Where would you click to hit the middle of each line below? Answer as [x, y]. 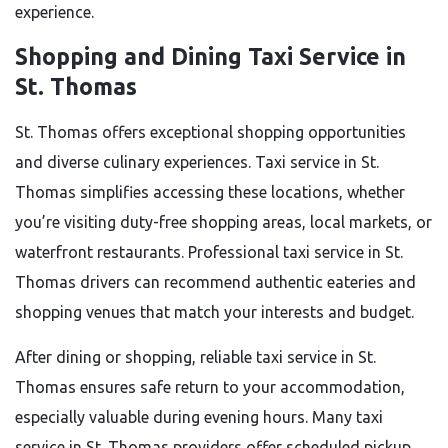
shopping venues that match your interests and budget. [214, 312]
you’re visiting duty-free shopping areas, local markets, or [223, 222]
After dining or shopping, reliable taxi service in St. [195, 357]
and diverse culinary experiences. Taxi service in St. [197, 162]
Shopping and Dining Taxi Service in [210, 56]
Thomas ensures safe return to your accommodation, [210, 387]
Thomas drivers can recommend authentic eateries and [215, 282]
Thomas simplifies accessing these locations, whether [210, 192]
